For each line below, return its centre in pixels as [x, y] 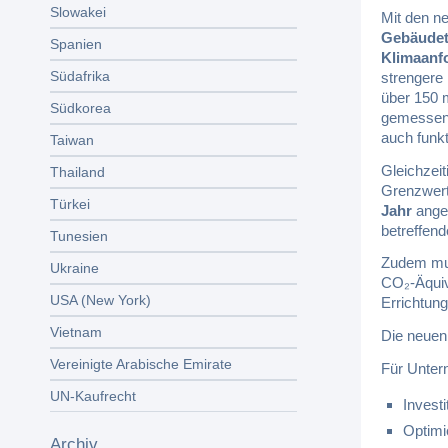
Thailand [77, 172]
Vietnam [76, 332]
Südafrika [80, 76]
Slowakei [78, 12]
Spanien [76, 44]
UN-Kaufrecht [93, 396]
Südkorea [80, 108]
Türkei [70, 204]
